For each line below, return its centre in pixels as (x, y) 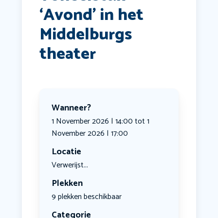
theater (67, 54)
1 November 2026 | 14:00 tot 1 (100, 122)
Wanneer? (71, 108)
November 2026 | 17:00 (90, 134)
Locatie (66, 152)
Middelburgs (85, 35)
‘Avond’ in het (91, 16)
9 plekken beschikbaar (86, 197)
